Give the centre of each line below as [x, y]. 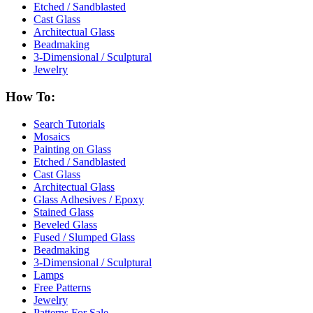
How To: [30, 97]
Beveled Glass [65, 224]
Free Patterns [62, 287]
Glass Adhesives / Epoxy [89, 199]
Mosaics [52, 136]
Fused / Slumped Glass [84, 237]
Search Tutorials [69, 124]
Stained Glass [64, 212]
